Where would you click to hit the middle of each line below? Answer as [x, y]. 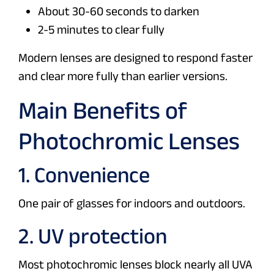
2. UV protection [93, 236]
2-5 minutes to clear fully [101, 30]
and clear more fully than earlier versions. [123, 76]
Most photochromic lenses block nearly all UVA [135, 265]
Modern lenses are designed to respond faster [135, 58]
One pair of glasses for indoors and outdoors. [132, 203]
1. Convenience [84, 175]
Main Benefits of [103, 110]
